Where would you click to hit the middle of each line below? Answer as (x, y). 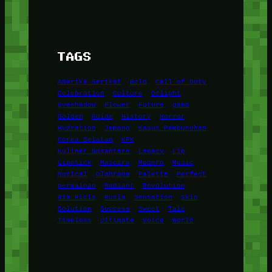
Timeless (74, 220)
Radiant (119, 185)
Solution (74, 209)
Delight (166, 93)
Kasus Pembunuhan (172, 128)
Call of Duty (181, 82)
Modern (151, 162)
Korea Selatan (85, 139)
